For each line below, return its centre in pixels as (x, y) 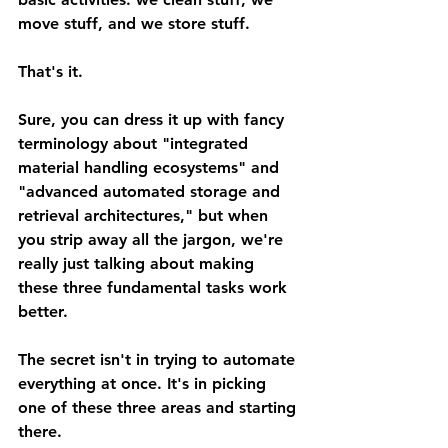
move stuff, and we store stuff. (134, 23)
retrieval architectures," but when (145, 215)
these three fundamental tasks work (155, 287)
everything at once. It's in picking (144, 383)
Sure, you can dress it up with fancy (153, 119)
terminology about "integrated (135, 143)
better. (43, 311)
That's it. (50, 71)
